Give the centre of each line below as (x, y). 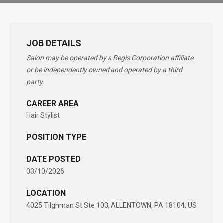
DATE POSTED (54, 159)
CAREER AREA (53, 103)
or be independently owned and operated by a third (104, 70)
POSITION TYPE (56, 137)
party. (35, 82)
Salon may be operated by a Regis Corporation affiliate (110, 58)
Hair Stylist (43, 115)
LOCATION (46, 193)
